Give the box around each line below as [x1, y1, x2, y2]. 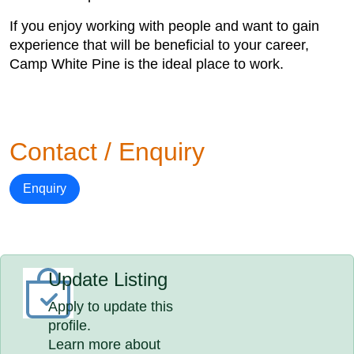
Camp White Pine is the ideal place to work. [9, 56, 284, 72]
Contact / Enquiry [9, 137, 205, 166]
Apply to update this [48, 299, 174, 314]
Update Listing [48, 269, 168, 290]
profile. [48, 318, 92, 333]
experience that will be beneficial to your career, [9, 37, 309, 53]
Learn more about [48, 337, 161, 352]
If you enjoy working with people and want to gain [9, 18, 319, 34]
